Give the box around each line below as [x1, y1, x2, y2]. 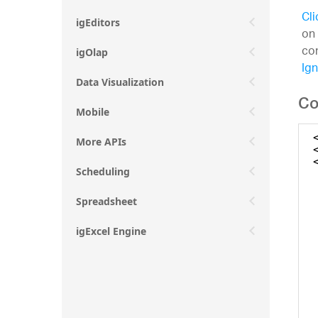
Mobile [76, 104, 109, 119]
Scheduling [76, 164, 130, 178]
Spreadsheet [76, 194, 137, 208]
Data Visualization [76, 75, 164, 89]
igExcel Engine [76, 224, 146, 238]
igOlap [76, 45, 108, 59]
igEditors [76, 15, 120, 29]
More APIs [76, 134, 126, 148]
